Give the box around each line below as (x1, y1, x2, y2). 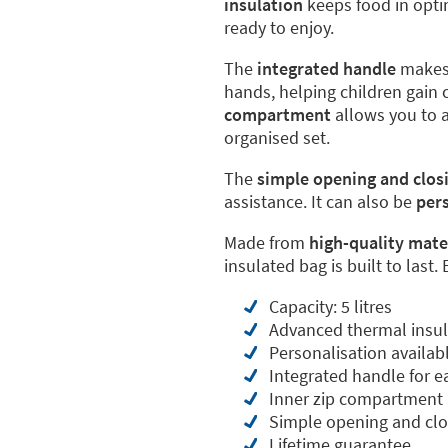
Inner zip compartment (269, 387, 443, 410)
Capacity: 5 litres (269, 295, 392, 318)
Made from (224, 231, 309, 254)
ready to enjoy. (224, 16, 334, 39)
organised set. (224, 126, 330, 149)
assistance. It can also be (224, 190, 416, 213)
